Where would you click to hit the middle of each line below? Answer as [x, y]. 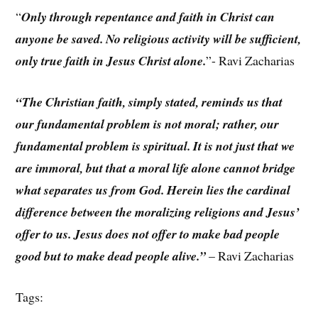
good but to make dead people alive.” [111, 256]
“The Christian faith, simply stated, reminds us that [149, 102]
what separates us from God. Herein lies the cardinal [153, 190]
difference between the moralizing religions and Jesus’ [158, 212]
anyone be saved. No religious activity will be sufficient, [159, 39]
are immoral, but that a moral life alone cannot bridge [156, 168]
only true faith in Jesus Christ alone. [111, 61]
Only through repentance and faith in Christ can [148, 17]
